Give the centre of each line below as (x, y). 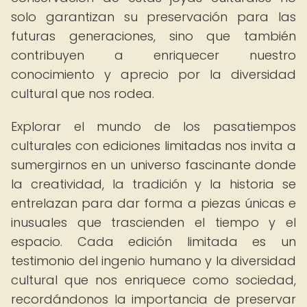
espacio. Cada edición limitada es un (153, 242)
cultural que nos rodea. (83, 94)
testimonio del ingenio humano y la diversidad (153, 261)
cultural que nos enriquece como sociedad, (153, 280)
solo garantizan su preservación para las (153, 17)
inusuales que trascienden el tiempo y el (153, 222)
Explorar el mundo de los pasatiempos (153, 126)
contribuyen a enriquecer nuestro (153, 55)
